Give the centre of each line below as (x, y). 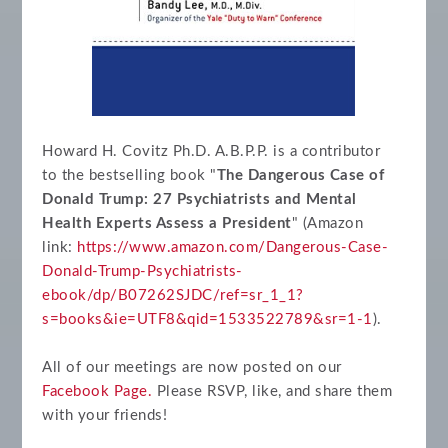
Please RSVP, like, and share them (272, 392)
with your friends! (105, 416)
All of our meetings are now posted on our (192, 368)
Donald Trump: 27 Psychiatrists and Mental (199, 200)
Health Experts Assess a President (167, 224)
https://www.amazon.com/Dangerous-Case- (233, 248)
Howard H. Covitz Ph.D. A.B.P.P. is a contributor (211, 152)
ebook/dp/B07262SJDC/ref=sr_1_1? (173, 296)
